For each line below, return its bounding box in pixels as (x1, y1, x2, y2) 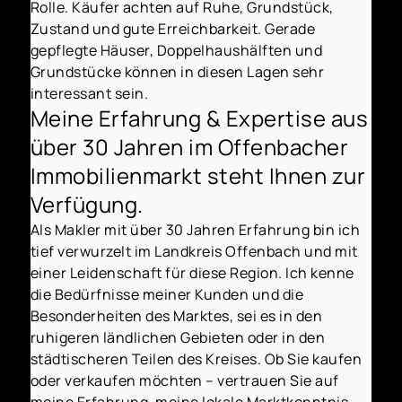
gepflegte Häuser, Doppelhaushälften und (30, 39, 323, 60)
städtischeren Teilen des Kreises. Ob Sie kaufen (30, 348, 363, 369)
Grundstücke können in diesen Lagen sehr (30, 61, 325, 82)
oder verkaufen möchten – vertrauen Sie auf (30, 370, 339, 390)
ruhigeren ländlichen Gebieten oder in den (30, 327, 326, 347)
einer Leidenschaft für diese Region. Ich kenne (30, 262, 354, 283)
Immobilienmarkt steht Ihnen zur (30, 160, 366, 190)
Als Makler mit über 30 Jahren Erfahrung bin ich (30, 219, 361, 240)
